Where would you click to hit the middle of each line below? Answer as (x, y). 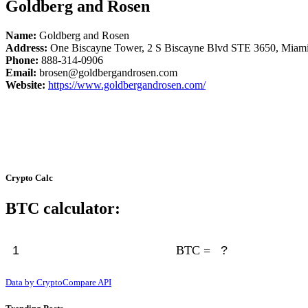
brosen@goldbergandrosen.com (107, 73)
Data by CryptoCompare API (58, 282)
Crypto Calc (29, 178)
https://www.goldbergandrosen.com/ (127, 85)
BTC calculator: (63, 208)
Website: (25, 85)
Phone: (22, 60)
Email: (21, 73)
